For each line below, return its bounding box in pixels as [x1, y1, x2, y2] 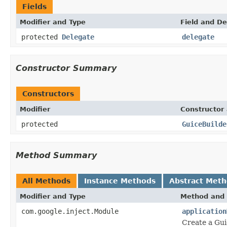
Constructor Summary [16, 63, 117, 73]
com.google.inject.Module [21, 207, 119, 215]
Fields [22, 2, 47, 11]
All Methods [22, 176, 70, 185]
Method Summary [16, 150, 97, 160]
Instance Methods [84, 176, 156, 185]
